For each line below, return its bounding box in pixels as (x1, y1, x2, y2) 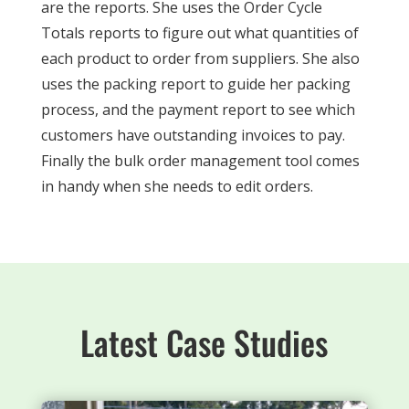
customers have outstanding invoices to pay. (40, 125, 345, 145)
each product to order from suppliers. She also (40, 48, 360, 68)
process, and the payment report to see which (40, 100, 355, 120)
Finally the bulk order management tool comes (40, 151, 360, 171)
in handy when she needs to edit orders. (40, 176, 313, 196)
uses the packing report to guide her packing (40, 74, 351, 94)
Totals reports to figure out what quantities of (40, 23, 359, 43)
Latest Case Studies (80, 318, 329, 366)
